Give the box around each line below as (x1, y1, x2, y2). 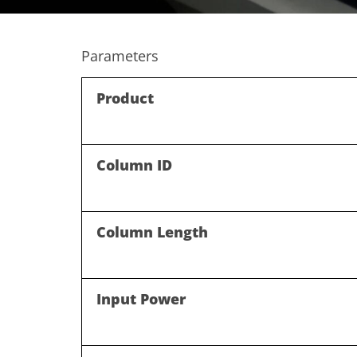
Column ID (96, 155, 172, 175)
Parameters (81, 46, 159, 65)
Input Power (96, 288, 186, 308)
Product (96, 88, 154, 108)
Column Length (96, 222, 208, 241)
